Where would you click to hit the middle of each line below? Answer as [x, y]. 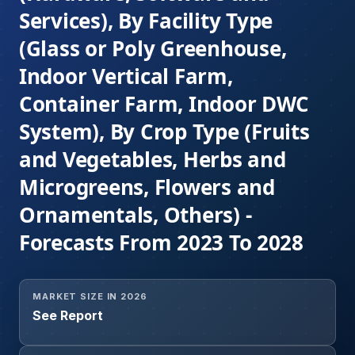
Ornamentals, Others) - [136, 215]
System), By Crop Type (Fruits [164, 132]
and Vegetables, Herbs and [153, 160]
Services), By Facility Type [146, 21]
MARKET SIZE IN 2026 [90, 297]
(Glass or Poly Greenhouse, [153, 49]
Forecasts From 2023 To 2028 [161, 243]
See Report [68, 316]
